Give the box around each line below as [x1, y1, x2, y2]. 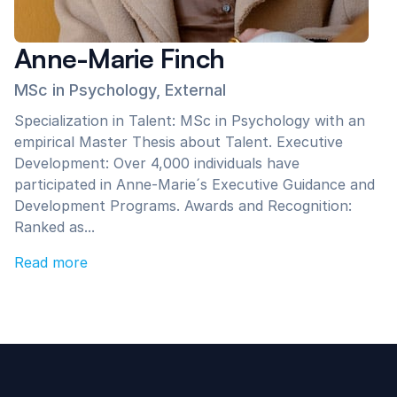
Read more [14, 253, 88, 271]
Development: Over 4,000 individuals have [14, 154, 300, 172]
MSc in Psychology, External [14, 81, 226, 99]
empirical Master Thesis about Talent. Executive [14, 133, 343, 151]
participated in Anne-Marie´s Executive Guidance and [14, 175, 375, 193]
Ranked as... [14, 218, 95, 236]
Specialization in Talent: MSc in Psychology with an [14, 112, 365, 129]
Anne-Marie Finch [14, 42, 224, 74]
